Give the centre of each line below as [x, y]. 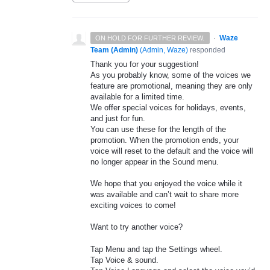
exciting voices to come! [133, 206]
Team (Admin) [114, 50]
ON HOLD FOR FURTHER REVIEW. [150, 38]
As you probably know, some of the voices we [171, 75]
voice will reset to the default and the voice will [172, 151]
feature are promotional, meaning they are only [171, 86]
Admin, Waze [164, 50]
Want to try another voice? [137, 227]
